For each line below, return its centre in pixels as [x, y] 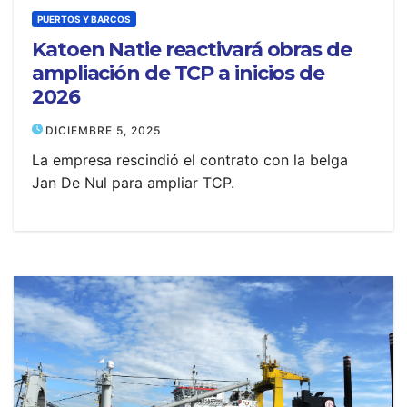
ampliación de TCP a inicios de [178, 73]
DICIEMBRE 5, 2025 [103, 130]
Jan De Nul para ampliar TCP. [133, 183]
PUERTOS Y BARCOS [84, 19]
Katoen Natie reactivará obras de [192, 50]
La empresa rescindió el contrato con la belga [190, 160]
